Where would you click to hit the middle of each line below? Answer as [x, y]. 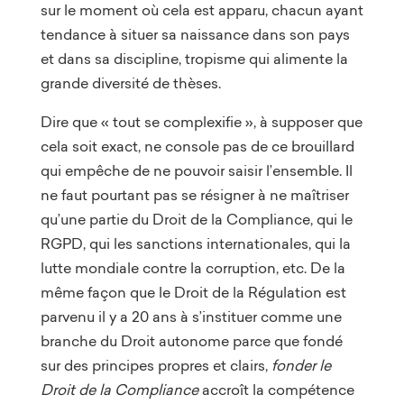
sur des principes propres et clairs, [156, 365]
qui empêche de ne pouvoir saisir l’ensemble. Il [196, 170]
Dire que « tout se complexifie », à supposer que [201, 121]
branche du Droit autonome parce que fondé [191, 340]
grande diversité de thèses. [130, 83]
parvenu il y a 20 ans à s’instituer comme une [191, 316]
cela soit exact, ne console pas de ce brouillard [197, 146]
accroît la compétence [278, 389]
